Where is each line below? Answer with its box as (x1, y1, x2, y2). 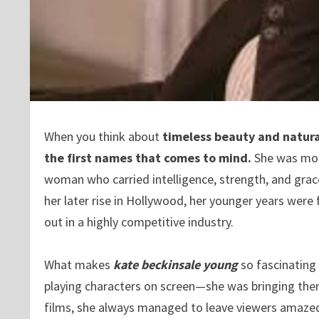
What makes (44, 256, 110, 273)
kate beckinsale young (113, 256, 238, 273)
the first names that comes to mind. (44, 149, 254, 166)
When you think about (44, 127, 162, 145)
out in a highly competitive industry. (44, 213, 234, 230)
